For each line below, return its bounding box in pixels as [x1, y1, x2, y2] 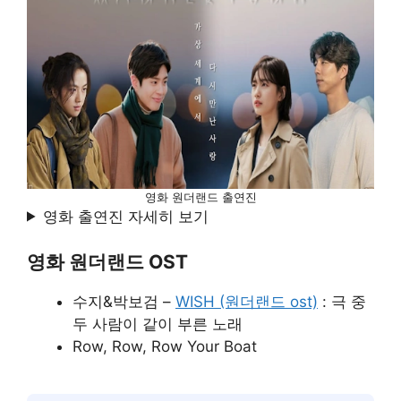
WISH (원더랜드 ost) [175, 293, 318, 311]
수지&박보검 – [73, 293, 175, 311]
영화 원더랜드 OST [27, 251, 188, 273]
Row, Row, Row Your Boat [73, 337, 257, 355]
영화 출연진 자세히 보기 [43, 207, 209, 226]
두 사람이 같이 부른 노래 [73, 315, 247, 333]
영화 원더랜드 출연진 [144, 189, 257, 204]
